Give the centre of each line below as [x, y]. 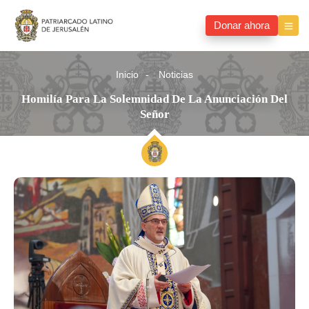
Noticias [176, 75]
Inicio [127, 75]
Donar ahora [242, 26]
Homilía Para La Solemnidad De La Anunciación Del [154, 99]
